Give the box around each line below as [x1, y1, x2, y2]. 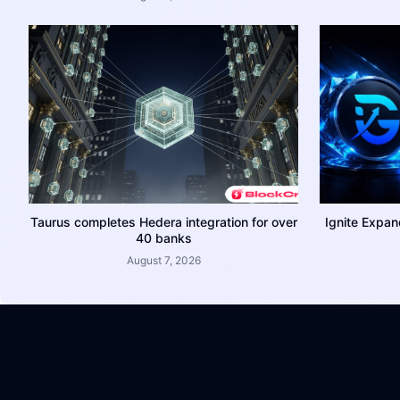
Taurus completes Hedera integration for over [29, 213, 297, 229]
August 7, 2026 [126, 253, 201, 267]
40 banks [135, 229, 192, 246]
